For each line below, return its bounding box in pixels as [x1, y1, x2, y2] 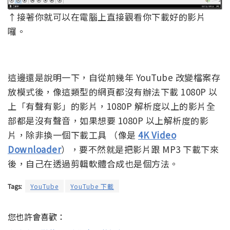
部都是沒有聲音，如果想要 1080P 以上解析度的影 [8, 114, 208, 127]
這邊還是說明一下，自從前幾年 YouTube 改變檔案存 [8, 71, 220, 84]
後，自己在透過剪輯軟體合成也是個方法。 [8, 157, 179, 170]
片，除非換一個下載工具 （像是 [8, 128, 138, 142]
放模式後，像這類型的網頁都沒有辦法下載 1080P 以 [8, 85, 218, 99]
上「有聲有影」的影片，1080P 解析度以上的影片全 [8, 100, 215, 113]
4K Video [138, 128, 176, 142]
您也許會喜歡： [8, 210, 65, 223]
